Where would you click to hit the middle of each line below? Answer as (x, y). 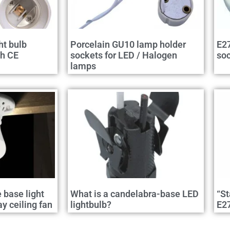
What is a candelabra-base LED (135, 194)
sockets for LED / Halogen (124, 55)
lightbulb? (91, 205)
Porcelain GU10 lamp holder (128, 45)
